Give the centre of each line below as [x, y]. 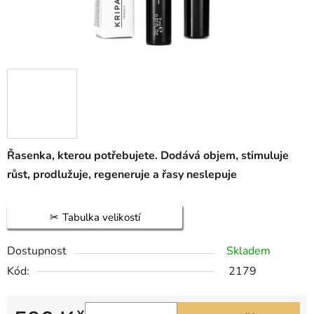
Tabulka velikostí [101, 218]
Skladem [248, 251]
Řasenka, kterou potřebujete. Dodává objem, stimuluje [148, 156]
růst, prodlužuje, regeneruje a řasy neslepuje [125, 175]
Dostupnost [37, 251]
